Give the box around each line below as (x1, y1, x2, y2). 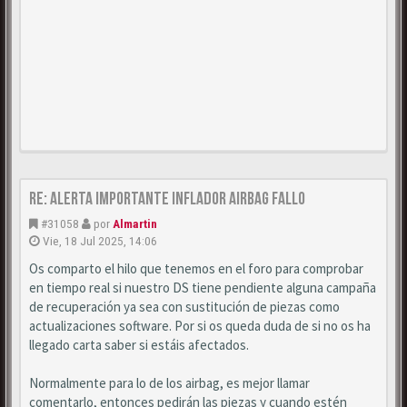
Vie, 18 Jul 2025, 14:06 (43, 233, 157, 248)
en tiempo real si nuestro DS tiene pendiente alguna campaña (29, 278, 376, 296)
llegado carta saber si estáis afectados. (29, 335, 249, 353)
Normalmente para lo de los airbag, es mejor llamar (29, 373, 310, 392)
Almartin (113, 215, 157, 231)
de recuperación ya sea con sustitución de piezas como (29, 297, 340, 315)
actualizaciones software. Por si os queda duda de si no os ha (29, 316, 371, 334)
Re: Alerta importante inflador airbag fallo (29, 187, 305, 210)
